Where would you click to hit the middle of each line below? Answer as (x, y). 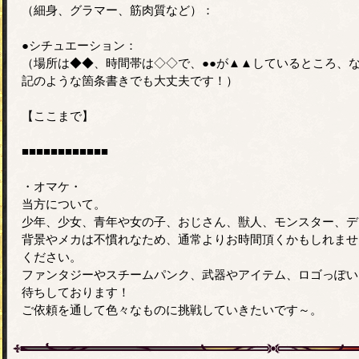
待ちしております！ (76, 292)
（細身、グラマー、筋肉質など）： (118, 10)
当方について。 (64, 204)
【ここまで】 (58, 115)
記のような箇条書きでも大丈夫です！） (130, 80)
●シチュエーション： (79, 45)
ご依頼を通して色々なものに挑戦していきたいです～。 (172, 309)
